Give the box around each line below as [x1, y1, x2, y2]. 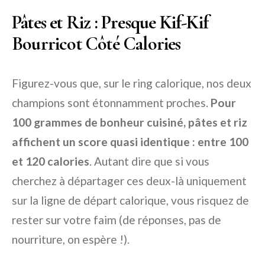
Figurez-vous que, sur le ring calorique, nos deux [12, 76, 251, 91]
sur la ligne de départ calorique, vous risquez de [12, 193, 249, 208]
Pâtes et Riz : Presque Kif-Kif [12, 11, 209, 34]
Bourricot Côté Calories [12, 32, 181, 56]
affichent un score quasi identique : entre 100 [12, 135, 248, 149]
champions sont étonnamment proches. [12, 96, 211, 110]
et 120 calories [12, 154, 89, 169]
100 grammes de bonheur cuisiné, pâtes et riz [12, 115, 247, 130]
